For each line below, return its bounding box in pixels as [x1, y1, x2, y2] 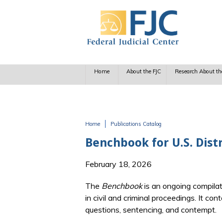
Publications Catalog [111, 120, 162, 127]
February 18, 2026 [85, 159, 152, 169]
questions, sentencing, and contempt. [85, 205, 217, 215]
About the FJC [126, 68, 162, 75]
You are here [85, 128, 145, 140]
